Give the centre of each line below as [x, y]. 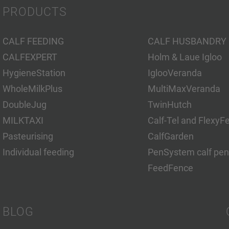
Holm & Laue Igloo [185, 57]
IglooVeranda [175, 73]
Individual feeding [38, 152]
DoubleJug [24, 105]
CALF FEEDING [33, 41]
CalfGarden [170, 136]
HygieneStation [34, 73]
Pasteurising [28, 136]
